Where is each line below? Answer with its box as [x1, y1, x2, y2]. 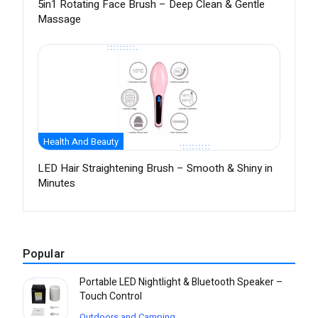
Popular [23, 246, 65, 263]
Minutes [38, 175, 75, 192]
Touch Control [79, 289, 142, 305]
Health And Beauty [43, 135, 119, 149]
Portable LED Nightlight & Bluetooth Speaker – [79, 275, 283, 290]
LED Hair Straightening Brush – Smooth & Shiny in [38, 160, 273, 177]
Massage [38, 11, 81, 28]
